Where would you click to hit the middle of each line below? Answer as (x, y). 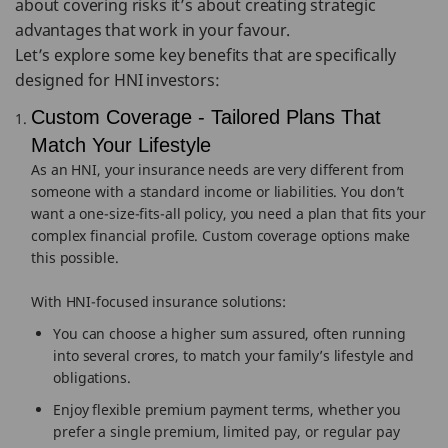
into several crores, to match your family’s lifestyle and (234, 355)
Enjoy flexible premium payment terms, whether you (227, 409)
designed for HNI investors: (117, 80)
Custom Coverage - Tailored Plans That (206, 117)
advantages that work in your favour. (153, 30)
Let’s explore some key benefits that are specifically (205, 55)
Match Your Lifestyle (121, 145)
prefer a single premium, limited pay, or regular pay (226, 431)
